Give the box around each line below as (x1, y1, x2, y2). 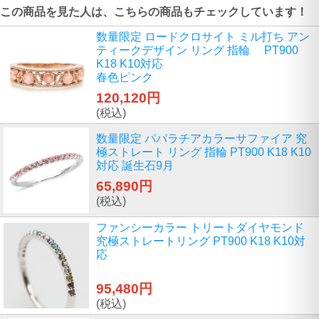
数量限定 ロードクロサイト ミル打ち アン (96, 30, 310, 43)
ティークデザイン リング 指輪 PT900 (96, 43, 298, 56)
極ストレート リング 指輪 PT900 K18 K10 (96, 145, 311, 158)
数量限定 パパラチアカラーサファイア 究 (96, 132, 307, 145)
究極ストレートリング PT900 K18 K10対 (96, 234, 305, 247)
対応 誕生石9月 (96, 159, 174, 172)
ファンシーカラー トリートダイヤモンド (96, 221, 304, 234)
